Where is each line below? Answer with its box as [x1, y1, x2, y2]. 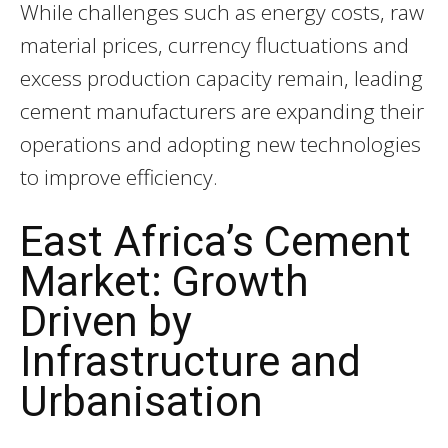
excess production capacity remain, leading [20, 63, 423, 92]
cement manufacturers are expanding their [20, 96, 424, 125]
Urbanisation [20, 377, 263, 427]
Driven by [20, 297, 192, 347]
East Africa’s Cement [20, 217, 411, 267]
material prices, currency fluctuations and [20, 30, 409, 59]
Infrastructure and [20, 337, 361, 387]
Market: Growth [20, 257, 309, 307]
